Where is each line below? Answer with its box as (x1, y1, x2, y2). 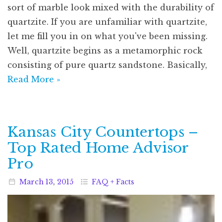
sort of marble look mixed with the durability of (7, 2, 214, 12)
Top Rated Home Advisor (7, 139, 189, 157)
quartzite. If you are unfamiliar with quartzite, (7, 16, 207, 27)
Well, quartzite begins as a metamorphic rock (7, 45, 202, 55)
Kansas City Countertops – (7, 123, 199, 141)
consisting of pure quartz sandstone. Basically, (7, 59, 207, 70)
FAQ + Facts (92, 177, 134, 186)
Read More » (7, 74, 60, 84)
